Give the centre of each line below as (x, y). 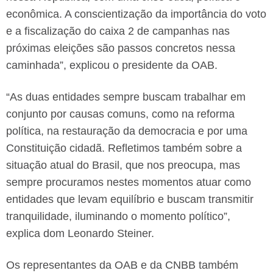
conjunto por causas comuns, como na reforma (120, 114)
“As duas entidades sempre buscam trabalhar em (126, 97)
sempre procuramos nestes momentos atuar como (129, 182)
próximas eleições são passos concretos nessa (121, 48)
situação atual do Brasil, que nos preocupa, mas (123, 165)
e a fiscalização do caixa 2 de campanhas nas (118, 31)
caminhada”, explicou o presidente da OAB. (112, 65)
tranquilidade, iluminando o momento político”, (118, 216)
